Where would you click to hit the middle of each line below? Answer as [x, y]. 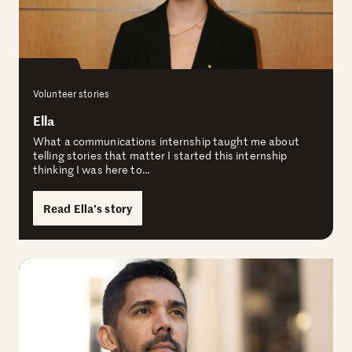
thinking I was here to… [92, 169]
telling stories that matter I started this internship [160, 155]
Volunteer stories [71, 93]
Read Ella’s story [88, 208]
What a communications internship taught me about [166, 141]
